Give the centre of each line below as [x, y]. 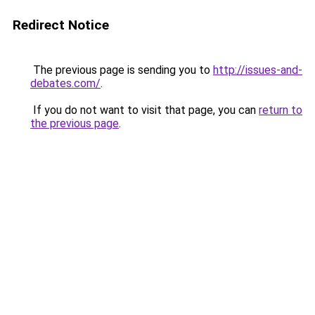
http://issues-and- [258, 70]
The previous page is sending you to [122, 70]
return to [281, 110]
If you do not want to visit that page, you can [144, 110]
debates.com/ [65, 83]
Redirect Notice [61, 25]
